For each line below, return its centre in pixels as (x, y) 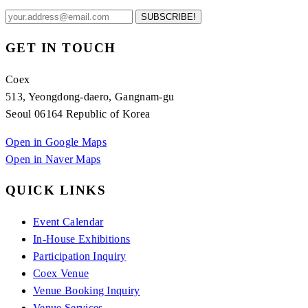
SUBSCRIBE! (169, 17)
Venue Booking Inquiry (87, 291)
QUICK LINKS (56, 190)
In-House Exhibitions (82, 239)
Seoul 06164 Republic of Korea (78, 113)
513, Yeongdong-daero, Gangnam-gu (90, 96)
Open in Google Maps (56, 142)
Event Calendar (68, 222)
